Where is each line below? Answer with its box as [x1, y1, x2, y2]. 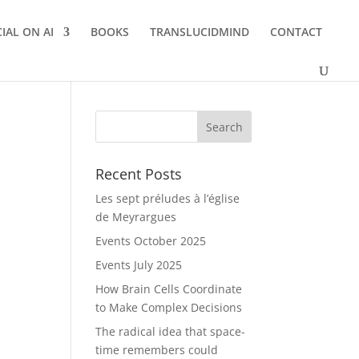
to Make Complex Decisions [95, 300, 243, 315]
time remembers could [95, 342, 219, 357]
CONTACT [270, 24, 322, 39]
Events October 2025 [95, 233, 207, 248]
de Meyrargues [95, 209, 177, 224]
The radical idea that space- [95, 324, 246, 339]
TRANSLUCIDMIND [150, 24, 249, 39]
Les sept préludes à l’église [95, 191, 240, 206]
